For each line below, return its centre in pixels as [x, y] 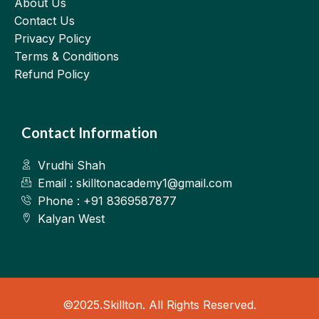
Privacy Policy [53, 38]
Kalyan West [71, 218]
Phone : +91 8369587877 [107, 200]
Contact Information [90, 132]
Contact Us [45, 20]
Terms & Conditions [67, 56]
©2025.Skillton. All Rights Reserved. [159, 304]
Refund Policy [52, 74]
